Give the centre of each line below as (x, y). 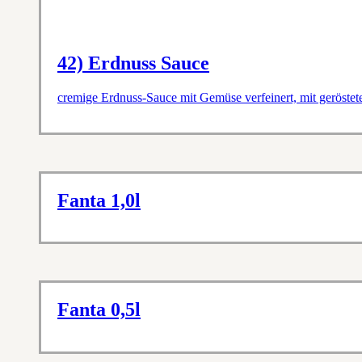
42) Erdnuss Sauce (133, 63)
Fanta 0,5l (99, 310)
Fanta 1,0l (99, 200)
